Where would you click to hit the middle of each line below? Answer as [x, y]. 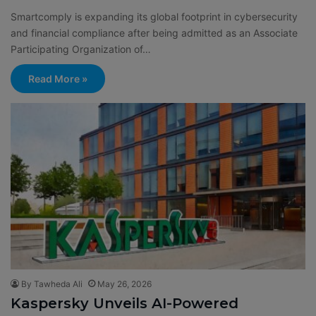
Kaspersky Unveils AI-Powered [124, 303]
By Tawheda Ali [52, 284]
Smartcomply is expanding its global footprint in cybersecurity [154, 17]
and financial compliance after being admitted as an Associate [154, 33]
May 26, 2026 [124, 284]
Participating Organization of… [81, 49]
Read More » [58, 79]
